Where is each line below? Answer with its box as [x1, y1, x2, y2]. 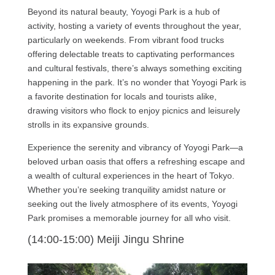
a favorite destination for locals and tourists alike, [27, 91, 217, 101]
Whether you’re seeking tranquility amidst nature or [27, 184, 226, 195]
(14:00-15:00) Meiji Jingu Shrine [27, 233, 184, 246]
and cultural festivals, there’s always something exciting [27, 63, 242, 73]
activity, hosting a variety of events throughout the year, [27, 20, 241, 31]
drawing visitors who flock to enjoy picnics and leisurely [27, 105, 240, 115]
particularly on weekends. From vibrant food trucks [27, 34, 224, 45]
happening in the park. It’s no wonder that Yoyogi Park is [27, 77, 246, 87]
